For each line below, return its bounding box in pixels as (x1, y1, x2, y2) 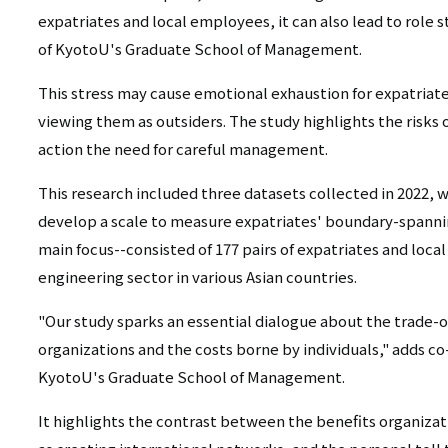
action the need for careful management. (38, 138, 328, 160)
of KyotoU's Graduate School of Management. (38, 38, 362, 60)
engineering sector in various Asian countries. (38, 266, 357, 288)
